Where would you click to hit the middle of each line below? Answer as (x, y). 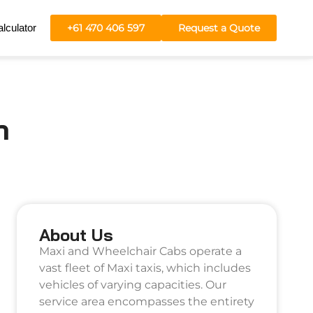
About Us (76, 235)
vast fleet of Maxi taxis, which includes (145, 268)
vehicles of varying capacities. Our (133, 285)
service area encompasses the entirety (147, 301)
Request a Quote (219, 28)
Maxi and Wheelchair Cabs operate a (140, 251)
